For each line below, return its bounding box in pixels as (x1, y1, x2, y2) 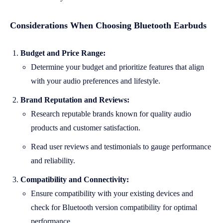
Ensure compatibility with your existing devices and (31, 189, 193, 198)
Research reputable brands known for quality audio (31, 109, 191, 118)
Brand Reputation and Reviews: (20, 95, 129, 104)
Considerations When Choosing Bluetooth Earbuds (10, 20, 207, 30)
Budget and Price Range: (20, 48, 106, 57)
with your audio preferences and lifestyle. (31, 76, 160, 85)
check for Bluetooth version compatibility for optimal (31, 203, 197, 212)
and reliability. (31, 156, 75, 165)
